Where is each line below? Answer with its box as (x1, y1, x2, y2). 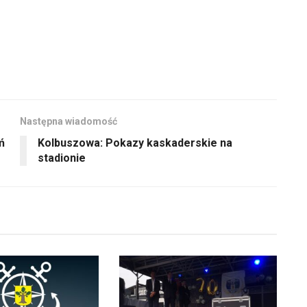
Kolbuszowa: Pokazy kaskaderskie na (38, 136, 232, 150)
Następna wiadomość (20, 116, 117, 127)
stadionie (38, 151, 86, 165)
